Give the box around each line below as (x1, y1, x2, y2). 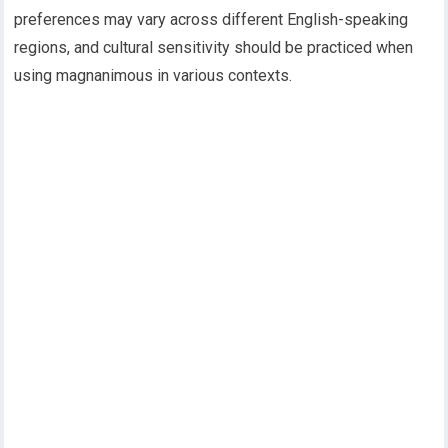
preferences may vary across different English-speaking (14, 10, 409, 30)
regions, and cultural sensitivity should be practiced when (14, 38, 414, 58)
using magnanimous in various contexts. (14, 66, 293, 86)
